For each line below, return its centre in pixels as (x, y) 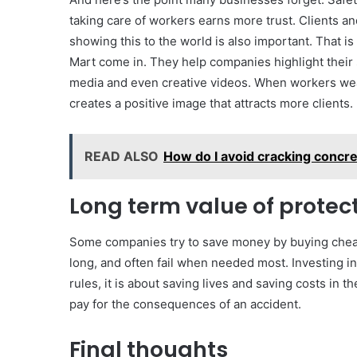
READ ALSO (122, 157)
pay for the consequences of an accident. (185, 304)
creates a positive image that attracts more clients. (211, 104)
